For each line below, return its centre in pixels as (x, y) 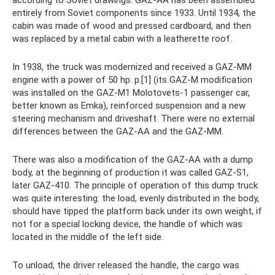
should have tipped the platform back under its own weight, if (137, 211)
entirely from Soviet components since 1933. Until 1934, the (134, 13)
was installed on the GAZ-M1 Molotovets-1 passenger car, (131, 93)
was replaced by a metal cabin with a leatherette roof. (122, 39)
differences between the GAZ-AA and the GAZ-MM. (118, 131)
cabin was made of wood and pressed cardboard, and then (132, 26)
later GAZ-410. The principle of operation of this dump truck (135, 185)
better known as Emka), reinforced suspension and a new (129, 106)
